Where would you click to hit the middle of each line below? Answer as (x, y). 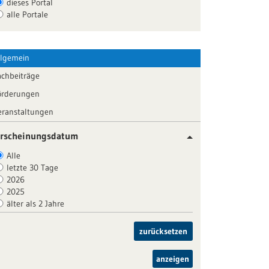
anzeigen (172, 259)
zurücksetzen (163, 231)
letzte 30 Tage (33, 168)
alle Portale (28, 15)
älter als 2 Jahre (36, 204)
